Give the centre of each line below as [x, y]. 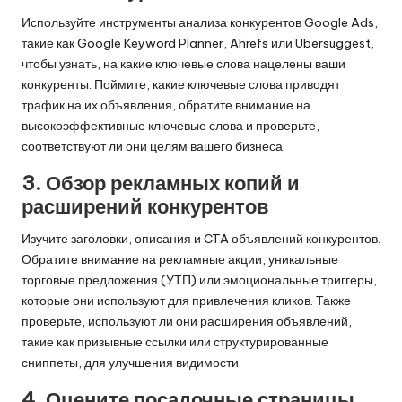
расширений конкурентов [145, 207]
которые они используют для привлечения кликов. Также [186, 301]
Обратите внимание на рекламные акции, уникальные [180, 260]
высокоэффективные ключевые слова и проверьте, [170, 126]
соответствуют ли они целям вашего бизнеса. [153, 147]
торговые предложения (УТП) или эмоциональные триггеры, [199, 280]
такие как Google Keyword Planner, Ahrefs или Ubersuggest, [198, 44]
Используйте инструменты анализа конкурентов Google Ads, [200, 23]
